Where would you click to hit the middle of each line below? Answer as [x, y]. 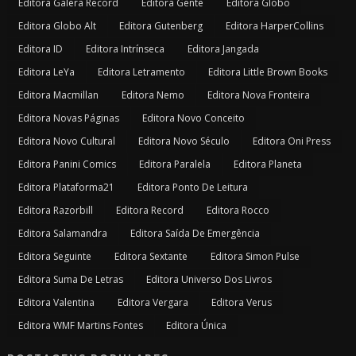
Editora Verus [241, 303]
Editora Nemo [153, 95]
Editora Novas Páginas [68, 118]
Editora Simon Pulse [255, 257]
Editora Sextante [151, 257]
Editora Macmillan [58, 95]
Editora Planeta [267, 164]
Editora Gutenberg [161, 26]
